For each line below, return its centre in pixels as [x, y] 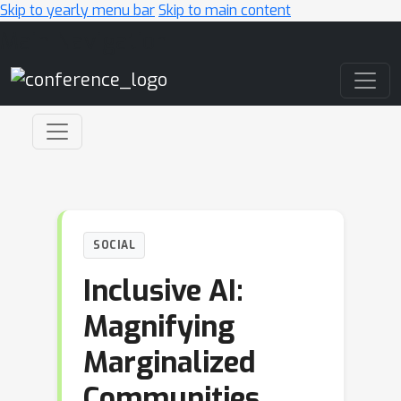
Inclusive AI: [163, 291]
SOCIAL [114, 245]
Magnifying [159, 327]
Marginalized [169, 363]
